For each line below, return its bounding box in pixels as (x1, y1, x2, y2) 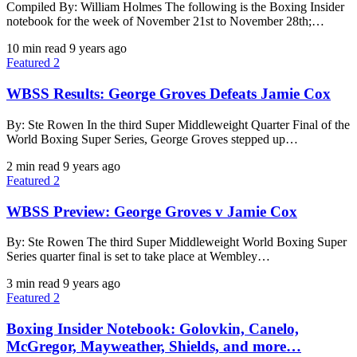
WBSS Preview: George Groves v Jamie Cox (6, 202, 297, 220)
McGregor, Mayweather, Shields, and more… (6, 337, 301, 355)
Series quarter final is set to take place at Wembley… (6, 249, 270, 264)
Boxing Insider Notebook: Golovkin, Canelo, (6, 320, 299, 337)
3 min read (6, 277, 60, 291)
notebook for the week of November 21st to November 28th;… (6, 14, 324, 29)
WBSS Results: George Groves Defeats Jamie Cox (6, 85, 331, 103)
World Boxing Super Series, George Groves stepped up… (6, 131, 298, 146)
